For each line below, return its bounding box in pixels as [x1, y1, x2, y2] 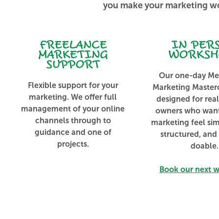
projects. [57, 139, 89, 149]
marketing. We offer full [29, 92, 117, 102]
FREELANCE [39, 38, 107, 53]
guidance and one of [34, 128, 111, 137]
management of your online [21, 104, 125, 114]
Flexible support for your [27, 81, 118, 90]
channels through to [35, 116, 111, 126]
